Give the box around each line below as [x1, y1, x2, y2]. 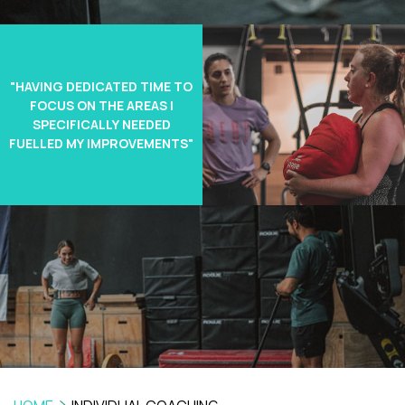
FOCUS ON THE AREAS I [29, 97, 174, 114]
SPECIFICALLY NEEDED [32, 116, 171, 133]
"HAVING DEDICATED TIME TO [10, 78, 193, 95]
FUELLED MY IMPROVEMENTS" [9, 135, 193, 152]
